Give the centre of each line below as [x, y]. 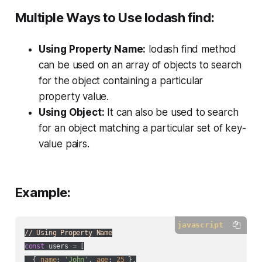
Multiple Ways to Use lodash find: [115, 17]
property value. [74, 96]
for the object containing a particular [121, 80]
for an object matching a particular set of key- [142, 128]
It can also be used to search [171, 112]
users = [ [64, 246]
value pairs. [64, 144]
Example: [43, 192]
